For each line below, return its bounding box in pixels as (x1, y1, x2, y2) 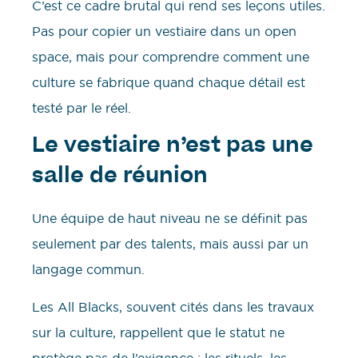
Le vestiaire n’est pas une (32, 137, 313, 158)
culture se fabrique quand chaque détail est (32, 74, 305, 91)
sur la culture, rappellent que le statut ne (32, 324, 284, 340)
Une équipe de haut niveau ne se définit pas (32, 210, 308, 227)
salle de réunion (32, 167, 208, 189)
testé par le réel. (32, 100, 131, 117)
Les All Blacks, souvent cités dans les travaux (32, 298, 314, 315)
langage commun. (32, 261, 145, 278)
